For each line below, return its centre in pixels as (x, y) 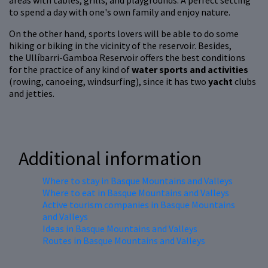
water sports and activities (190, 70)
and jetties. (32, 94)
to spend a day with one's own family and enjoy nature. (120, 12)
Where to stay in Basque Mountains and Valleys (138, 181)
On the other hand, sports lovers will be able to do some (124, 34)
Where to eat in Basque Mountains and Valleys (136, 193)
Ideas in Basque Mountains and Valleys (120, 229)
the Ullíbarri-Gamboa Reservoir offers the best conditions (127, 58)
